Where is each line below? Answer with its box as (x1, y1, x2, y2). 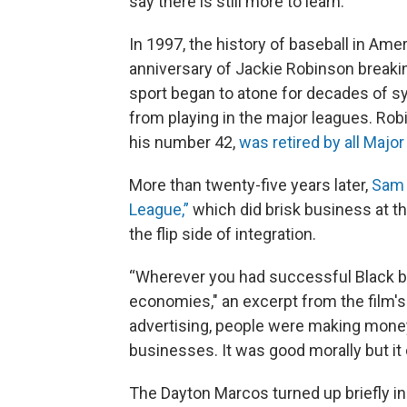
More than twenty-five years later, (129, 174, 372, 194)
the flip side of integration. (129, 223, 316, 243)
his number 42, (129, 132, 239, 152)
